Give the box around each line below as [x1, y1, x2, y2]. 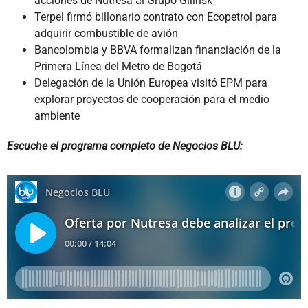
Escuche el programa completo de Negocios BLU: [7, 139, 243, 153]
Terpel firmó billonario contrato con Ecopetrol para [34, 10, 277, 23]
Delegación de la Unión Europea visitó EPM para [34, 76, 267, 89]
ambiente [34, 109, 80, 122]
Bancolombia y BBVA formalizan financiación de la [34, 43, 281, 56]
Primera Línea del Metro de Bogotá [34, 59, 202, 73]
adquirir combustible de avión [34, 26, 178, 40]
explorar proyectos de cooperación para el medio [34, 92, 269, 106]
